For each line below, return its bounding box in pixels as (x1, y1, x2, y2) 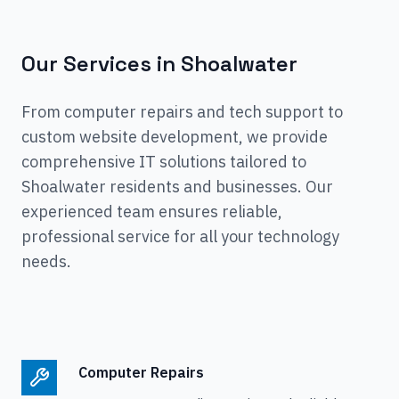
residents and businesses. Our (106, 176, 333, 197)
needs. (21, 251, 71, 272)
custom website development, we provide (21, 126, 328, 147)
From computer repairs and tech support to (21, 102, 343, 122)
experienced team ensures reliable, (21, 201, 282, 222)
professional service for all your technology (21, 226, 339, 247)
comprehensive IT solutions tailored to (21, 151, 306, 172)
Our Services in (21, 50, 181, 77)
